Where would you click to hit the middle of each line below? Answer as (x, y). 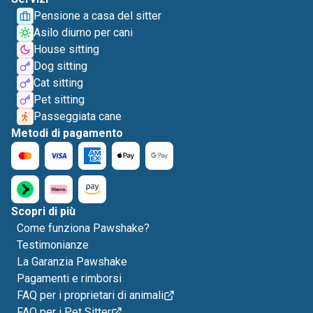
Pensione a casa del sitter (97, 16)
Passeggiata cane (78, 116)
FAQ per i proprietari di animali (90, 295)
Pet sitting (59, 100)
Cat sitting (58, 83)
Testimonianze (53, 245)
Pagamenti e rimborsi (69, 278)
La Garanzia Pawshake (72, 262)
